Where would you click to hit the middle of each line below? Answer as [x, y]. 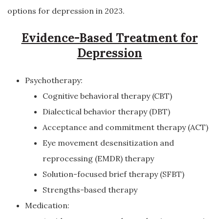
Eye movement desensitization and [108, 143]
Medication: [47, 205]
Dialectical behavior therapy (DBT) [106, 111]
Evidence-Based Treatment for [109, 38]
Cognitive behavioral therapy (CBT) [107, 96]
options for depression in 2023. [66, 11]
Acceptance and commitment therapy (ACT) [125, 127]
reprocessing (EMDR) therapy [98, 158]
